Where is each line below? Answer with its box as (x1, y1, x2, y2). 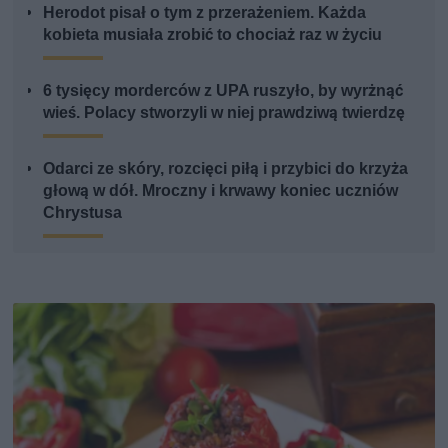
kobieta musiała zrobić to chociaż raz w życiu (43, 24, 383, 44)
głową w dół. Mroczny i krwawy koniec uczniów (43, 180, 399, 200)
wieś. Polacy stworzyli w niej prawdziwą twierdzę (43, 102, 406, 122)
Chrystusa (43, 202, 123, 222)
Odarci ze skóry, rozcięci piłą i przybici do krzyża (43, 158, 409, 178)
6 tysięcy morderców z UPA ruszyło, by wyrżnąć (43, 80, 404, 100)
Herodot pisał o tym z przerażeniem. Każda (43, 2, 367, 22)
